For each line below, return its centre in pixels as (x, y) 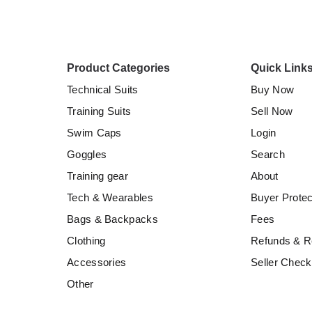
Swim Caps (94, 133)
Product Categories (118, 68)
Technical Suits (103, 90)
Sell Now (272, 111)
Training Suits (99, 111)
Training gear (97, 176)
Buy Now (273, 90)
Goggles (87, 155)
